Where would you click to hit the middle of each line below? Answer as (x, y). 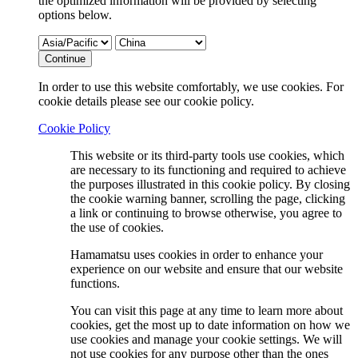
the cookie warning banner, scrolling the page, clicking (208, 199)
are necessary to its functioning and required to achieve (208, 170)
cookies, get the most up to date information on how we (210, 325)
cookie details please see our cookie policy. (146, 101)
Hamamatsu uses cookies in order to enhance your (197, 255)
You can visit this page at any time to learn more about (207, 311)
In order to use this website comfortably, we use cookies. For (191, 87)
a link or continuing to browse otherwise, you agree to (206, 213)
